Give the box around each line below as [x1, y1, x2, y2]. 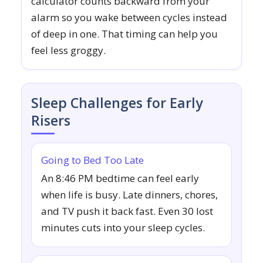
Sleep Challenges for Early [31, 93, 203, 113]
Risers [31, 111, 70, 130]
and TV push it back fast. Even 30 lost [41, 204, 213, 218]
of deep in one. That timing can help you [31, 27, 218, 41]
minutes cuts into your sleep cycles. [41, 221, 205, 235]
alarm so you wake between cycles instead [31, 11, 227, 25]
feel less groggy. [31, 43, 106, 58]
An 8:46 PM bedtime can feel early [41, 171, 199, 186]
